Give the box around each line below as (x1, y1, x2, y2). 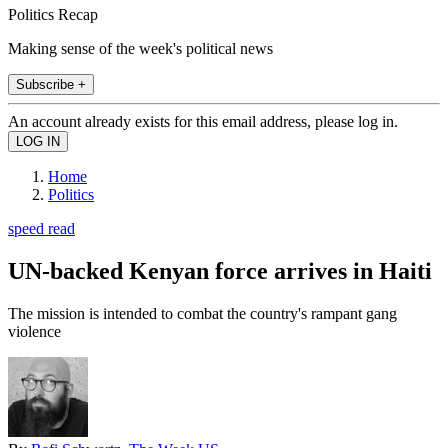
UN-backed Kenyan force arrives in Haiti (8, 257, 432, 284)
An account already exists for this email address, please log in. (8, 112, 398, 130)
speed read (8, 219, 75, 237)
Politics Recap (8, 5, 98, 23)
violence (8, 322, 61, 340)
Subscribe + (16, 76, 86, 92)
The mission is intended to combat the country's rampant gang (8, 304, 397, 322)
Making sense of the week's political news (8, 39, 273, 57)
